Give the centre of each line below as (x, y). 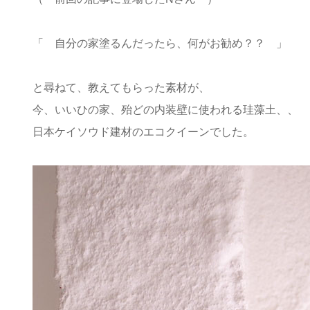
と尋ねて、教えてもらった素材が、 (121, 87)
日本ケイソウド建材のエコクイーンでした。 (143, 131)
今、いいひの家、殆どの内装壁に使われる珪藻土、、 (165, 109)
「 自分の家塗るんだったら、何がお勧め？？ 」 (160, 43)
